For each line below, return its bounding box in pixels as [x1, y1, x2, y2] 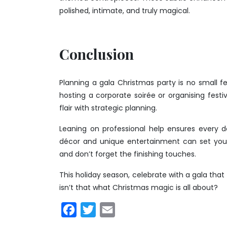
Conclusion [59, 44, 134, 63]
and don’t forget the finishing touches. [59, 148, 196, 159]
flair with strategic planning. [59, 102, 157, 113]
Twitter [96, 203, 125, 215]
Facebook [77, 203, 117, 215]
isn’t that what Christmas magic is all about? [59, 182, 218, 193]
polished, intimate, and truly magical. [59, 5, 190, 16]
